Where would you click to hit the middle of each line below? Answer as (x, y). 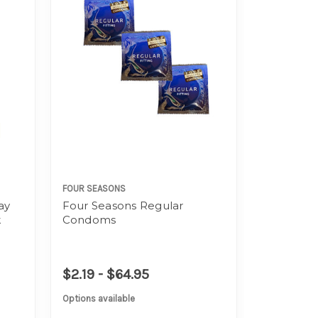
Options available (98, 298)
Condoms (89, 219)
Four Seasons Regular (123, 205)
